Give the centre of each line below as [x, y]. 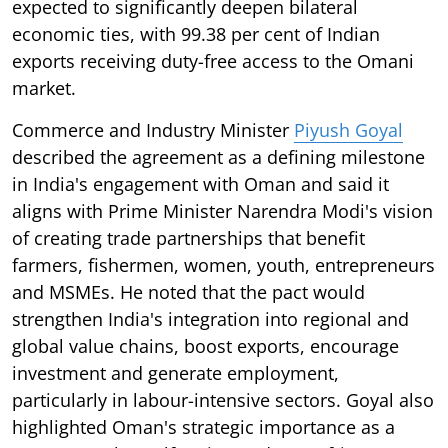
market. [44, 87]
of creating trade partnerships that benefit [188, 237]
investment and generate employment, [175, 372]
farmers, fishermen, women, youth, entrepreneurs [223, 264]
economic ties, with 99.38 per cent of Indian [196, 33]
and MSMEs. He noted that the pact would [188, 291]
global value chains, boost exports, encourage [205, 345]
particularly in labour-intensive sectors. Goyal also [223, 399]
